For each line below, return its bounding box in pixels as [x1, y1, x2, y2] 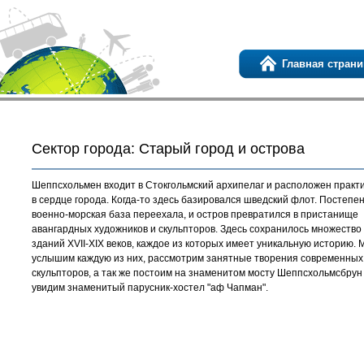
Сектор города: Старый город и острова [32, 141, 305, 157]
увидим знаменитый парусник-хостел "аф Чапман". [32, 282, 268, 293]
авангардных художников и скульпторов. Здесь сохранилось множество [32, 223, 362, 235]
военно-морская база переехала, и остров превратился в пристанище [32, 209, 358, 220]
